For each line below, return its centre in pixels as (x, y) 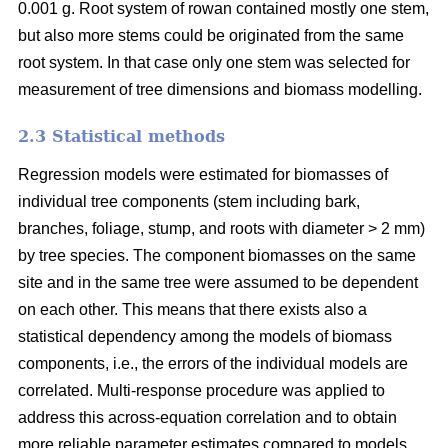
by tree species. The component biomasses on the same (217, 256)
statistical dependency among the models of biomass (205, 337)
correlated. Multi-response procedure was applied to (201, 391)
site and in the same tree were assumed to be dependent (218, 283)
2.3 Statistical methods (121, 137)
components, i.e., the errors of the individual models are (213, 364)
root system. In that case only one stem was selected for (214, 63)
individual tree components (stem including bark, (189, 202)
